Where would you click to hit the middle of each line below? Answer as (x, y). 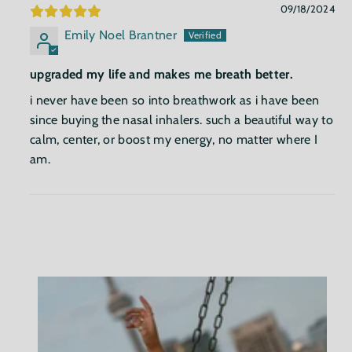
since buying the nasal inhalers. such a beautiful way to (181, 119)
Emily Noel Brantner (121, 35)
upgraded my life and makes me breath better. (162, 74)
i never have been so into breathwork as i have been (175, 100)
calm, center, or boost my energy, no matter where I (174, 139)
